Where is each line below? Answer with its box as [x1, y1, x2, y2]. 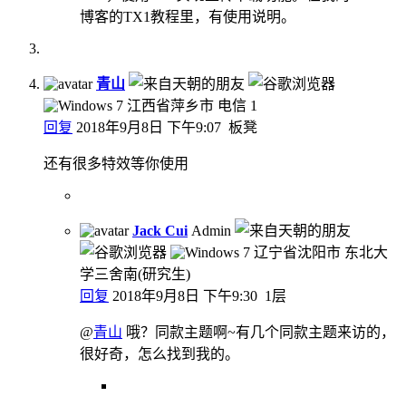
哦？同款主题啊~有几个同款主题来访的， [122, 324, 395, 340]
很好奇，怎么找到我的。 [80, 345, 239, 362]
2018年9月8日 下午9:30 [109, 287, 261, 304]
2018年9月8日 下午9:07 [72, 119, 225, 135]
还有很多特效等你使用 [43, 155, 188, 171]
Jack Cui [132, 222, 188, 238]
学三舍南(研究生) [80, 266, 190, 282]
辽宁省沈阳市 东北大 [254, 244, 388, 260]
